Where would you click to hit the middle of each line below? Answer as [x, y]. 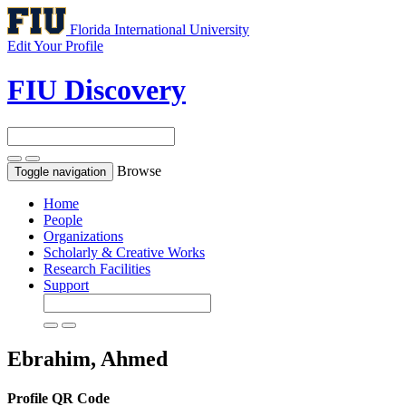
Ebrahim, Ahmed [87, 358]
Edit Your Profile [55, 46]
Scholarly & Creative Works [124, 252]
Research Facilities [97, 268]
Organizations [83, 236]
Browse [139, 170]
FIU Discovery [97, 90]
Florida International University [159, 29]
